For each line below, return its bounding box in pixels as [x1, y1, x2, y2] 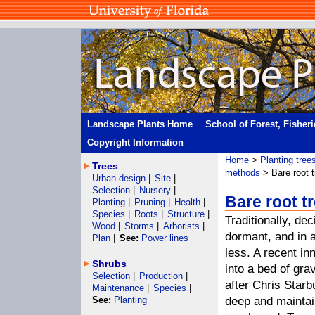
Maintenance [92, 283, 147, 293]
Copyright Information [87, 137, 184, 148]
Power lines [141, 233, 188, 243]
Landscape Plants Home [87, 119, 193, 129]
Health [174, 197, 200, 207]
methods [225, 168, 260, 178]
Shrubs [92, 258, 127, 269]
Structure [167, 209, 207, 219]
